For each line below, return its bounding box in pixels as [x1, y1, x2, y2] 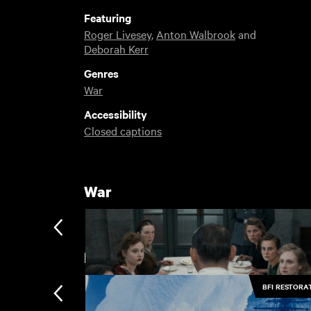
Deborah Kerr [83, 41, 149, 57]
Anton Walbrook [155, 26, 235, 42]
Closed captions [83, 123, 162, 139]
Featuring [83, 10, 131, 26]
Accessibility [83, 106, 147, 122]
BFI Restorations [83, 248, 198, 268]
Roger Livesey [83, 26, 151, 42]
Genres [83, 65, 119, 81]
